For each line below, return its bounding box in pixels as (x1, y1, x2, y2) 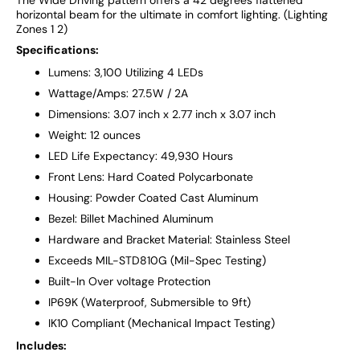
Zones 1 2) (16, 21, 67, 36)
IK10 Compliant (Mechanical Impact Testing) (48, 315, 275, 330)
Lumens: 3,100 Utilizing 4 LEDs (48, 64, 203, 80)
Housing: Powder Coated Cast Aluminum (48, 190, 258, 205)
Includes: (16, 337, 67, 353)
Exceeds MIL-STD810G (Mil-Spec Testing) (48, 252, 266, 268)
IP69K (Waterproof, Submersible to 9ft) (48, 294, 251, 309)
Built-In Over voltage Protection (48, 273, 211, 288)
